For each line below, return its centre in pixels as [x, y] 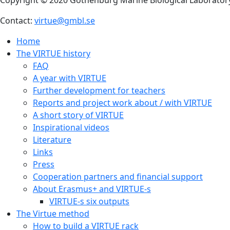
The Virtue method [53, 213]
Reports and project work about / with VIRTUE [122, 102]
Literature [52, 139]
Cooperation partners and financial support [118, 176]
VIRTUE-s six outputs [89, 201]
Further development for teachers [99, 90]
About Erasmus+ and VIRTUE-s [92, 189]
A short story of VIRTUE [78, 115]
